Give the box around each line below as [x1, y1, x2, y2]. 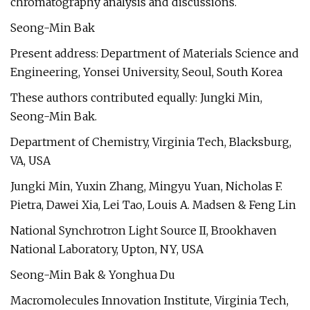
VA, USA [10, 154, 51, 167]
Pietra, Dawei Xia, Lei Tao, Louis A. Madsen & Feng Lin [10, 198, 296, 212]
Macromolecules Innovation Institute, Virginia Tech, [10, 293, 289, 307]
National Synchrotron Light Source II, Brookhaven [10, 224, 277, 237]
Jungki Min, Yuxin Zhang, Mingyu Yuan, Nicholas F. [10, 179, 282, 193]
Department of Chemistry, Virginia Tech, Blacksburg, [10, 135, 291, 149]
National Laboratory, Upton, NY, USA [10, 242, 203, 256]
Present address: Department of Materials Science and [10, 46, 299, 60]
